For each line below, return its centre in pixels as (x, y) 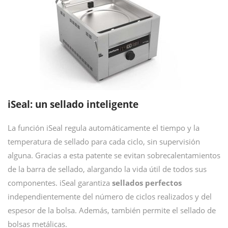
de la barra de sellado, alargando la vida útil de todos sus (107, 169)
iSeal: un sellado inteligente (73, 104)
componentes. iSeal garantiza (60, 183)
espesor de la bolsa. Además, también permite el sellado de (112, 210)
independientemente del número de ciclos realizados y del (110, 196)
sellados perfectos (147, 183)
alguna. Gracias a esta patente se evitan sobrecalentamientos (114, 155)
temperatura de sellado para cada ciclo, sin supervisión (104, 141)
